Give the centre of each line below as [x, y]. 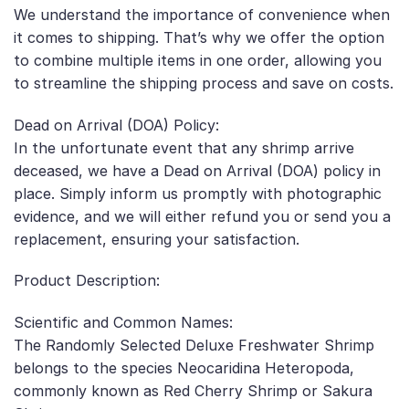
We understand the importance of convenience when [202, 14]
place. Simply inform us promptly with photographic [198, 193]
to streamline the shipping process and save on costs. [204, 83]
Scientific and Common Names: [123, 323]
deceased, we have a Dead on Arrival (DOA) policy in [197, 170]
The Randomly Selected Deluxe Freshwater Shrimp [194, 346]
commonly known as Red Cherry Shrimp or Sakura [193, 391]
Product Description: [87, 281]
